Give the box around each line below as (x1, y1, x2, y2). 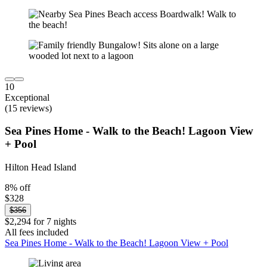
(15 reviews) (5, 103, 52, 113)
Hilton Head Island (5, 162, 76, 172)
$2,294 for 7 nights (5, 216, 76, 226)
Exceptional (5, 92, 49, 103)
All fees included (5, 226, 69, 237)
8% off (5, 182, 30, 193)
